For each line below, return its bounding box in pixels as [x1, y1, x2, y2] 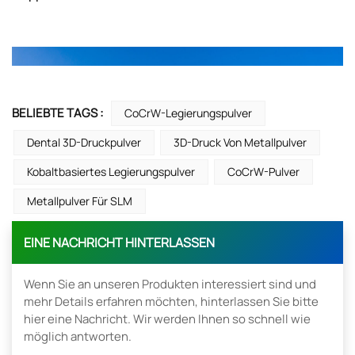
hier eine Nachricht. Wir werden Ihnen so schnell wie [24, 311, 311, 328]
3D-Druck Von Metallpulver [174, 135, 307, 151]
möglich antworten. [24, 328, 132, 345]
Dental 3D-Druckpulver [27, 135, 141, 151]
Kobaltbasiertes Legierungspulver [27, 164, 195, 180]
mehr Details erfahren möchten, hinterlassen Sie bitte [24, 293, 319, 311]
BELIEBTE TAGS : [12, 105, 103, 122]
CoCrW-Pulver [227, 164, 300, 180]
